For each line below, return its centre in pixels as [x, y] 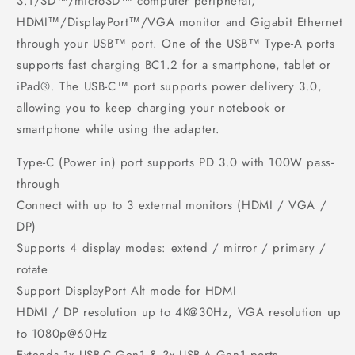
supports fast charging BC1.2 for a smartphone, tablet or [174, 65]
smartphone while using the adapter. [119, 129]
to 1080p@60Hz [62, 333]
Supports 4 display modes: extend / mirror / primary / [172, 248]
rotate [32, 269]
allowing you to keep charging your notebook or [151, 107]
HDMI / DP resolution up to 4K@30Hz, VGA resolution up [179, 312]
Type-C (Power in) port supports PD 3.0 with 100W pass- [176, 162]
